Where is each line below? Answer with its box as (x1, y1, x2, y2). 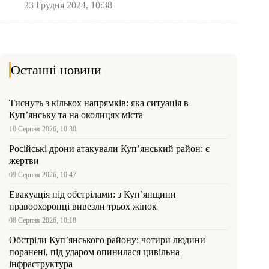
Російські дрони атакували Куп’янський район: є (9, 144, 210, 154)
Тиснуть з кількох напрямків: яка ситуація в (9, 98, 189, 109)
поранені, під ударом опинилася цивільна (9, 247, 180, 258)
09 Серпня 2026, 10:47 (9, 171, 76, 180)
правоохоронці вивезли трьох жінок (9, 201, 157, 212)
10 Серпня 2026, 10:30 (9, 125, 76, 134)
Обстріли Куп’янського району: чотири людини (9, 235, 205, 246)
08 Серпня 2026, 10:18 (9, 216, 76, 225)
